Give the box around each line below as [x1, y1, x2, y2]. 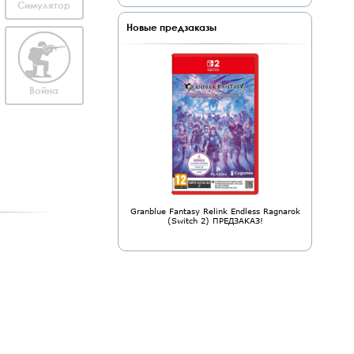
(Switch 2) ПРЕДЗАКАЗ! [167, 216, 263, 225]
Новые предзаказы [126, 21, 217, 33]
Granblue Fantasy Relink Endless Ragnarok [130, 206, 300, 216]
